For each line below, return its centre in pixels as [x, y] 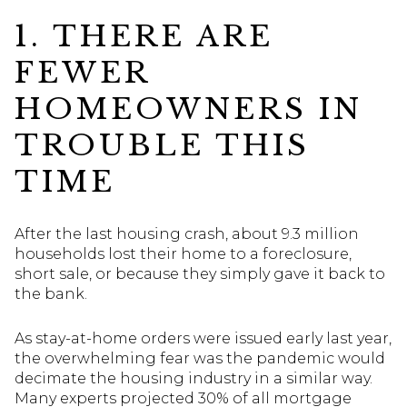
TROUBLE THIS [162, 146]
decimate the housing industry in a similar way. [194, 378]
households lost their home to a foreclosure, [183, 253]
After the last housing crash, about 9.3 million [187, 233]
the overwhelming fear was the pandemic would [200, 358]
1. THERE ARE [144, 37]
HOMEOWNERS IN [189, 109]
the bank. [51, 293]
